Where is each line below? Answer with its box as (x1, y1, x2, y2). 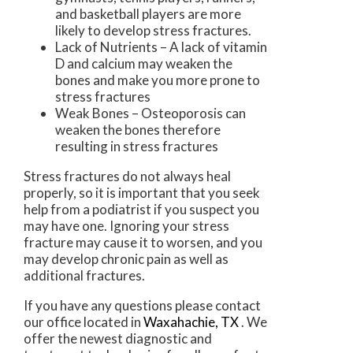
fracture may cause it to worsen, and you (24, 234, 262, 251)
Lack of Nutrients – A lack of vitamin (55, 39, 267, 56)
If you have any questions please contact (24, 297, 261, 314)
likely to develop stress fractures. (55, 22, 251, 39)
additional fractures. (24, 267, 145, 284)
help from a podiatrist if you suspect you (24, 201, 259, 218)
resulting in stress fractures (55, 138, 218, 155)
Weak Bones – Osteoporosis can (55, 105, 246, 122)
